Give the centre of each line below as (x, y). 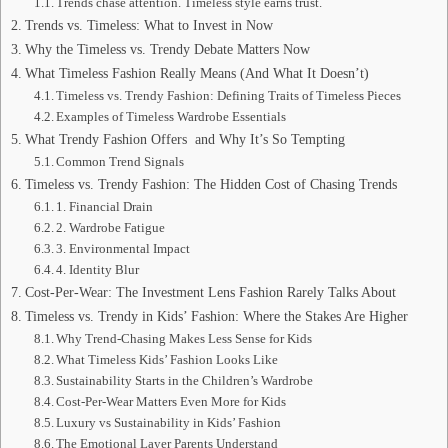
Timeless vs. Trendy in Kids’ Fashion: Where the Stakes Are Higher (216, 316)
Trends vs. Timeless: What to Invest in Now (148, 25)
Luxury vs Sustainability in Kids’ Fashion (169, 423)
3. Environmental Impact (123, 249)
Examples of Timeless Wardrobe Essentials (171, 117)
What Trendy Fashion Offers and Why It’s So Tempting (184, 139)
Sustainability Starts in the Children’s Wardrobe (185, 381)
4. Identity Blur (98, 270)
